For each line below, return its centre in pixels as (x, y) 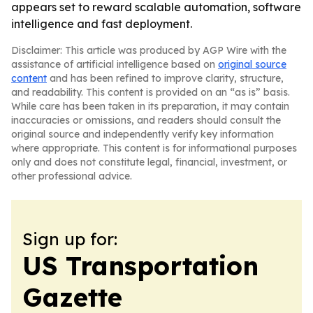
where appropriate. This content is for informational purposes (154, 148)
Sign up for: (70, 239)
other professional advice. (72, 176)
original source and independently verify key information (143, 134)
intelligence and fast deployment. (102, 24)
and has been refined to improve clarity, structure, (165, 78)
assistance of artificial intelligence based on (115, 64)
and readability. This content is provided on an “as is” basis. (151, 92)
